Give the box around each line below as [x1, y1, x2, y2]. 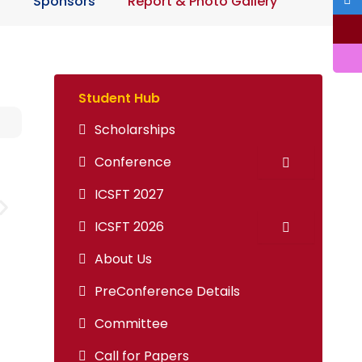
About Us [94, 250, 152, 268]
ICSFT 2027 [94, 185, 164, 204]
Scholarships [94, 120, 175, 139]
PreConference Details [94, 282, 240, 301]
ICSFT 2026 [94, 217, 164, 236]
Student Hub [78, 89, 160, 107]
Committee [94, 314, 168, 333]
